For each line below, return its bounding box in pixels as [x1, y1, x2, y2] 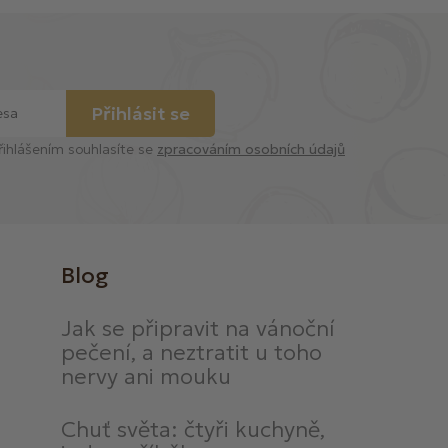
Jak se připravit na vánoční [60, 315, 335, 343]
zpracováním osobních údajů [157, 140, 345, 159]
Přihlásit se [91, 102, 190, 126]
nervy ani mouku [60, 363, 231, 391]
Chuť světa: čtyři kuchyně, [60, 416, 325, 444]
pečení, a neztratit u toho [60, 339, 322, 367]
